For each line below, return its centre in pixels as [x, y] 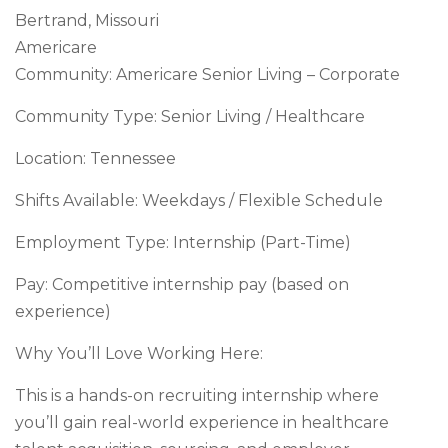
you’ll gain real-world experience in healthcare [202, 422]
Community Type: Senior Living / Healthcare [190, 116]
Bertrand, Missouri [87, 20]
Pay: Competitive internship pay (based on [182, 284]
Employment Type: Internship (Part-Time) [183, 242]
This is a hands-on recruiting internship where [197, 395]
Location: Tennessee [95, 158]
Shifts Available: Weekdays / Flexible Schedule [199, 200]
